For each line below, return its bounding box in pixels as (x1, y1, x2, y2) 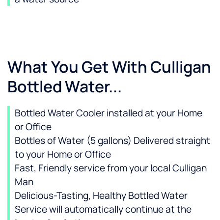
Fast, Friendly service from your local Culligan (15, 162, 207, 175)
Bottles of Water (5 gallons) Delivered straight (15, 134, 210, 147)
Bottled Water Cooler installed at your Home (15, 107, 202, 120)
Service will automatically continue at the (15, 203, 192, 216)
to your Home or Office (15, 148, 111, 161)
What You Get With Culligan (7, 56, 211, 78)
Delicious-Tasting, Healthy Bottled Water (15, 189, 188, 202)
